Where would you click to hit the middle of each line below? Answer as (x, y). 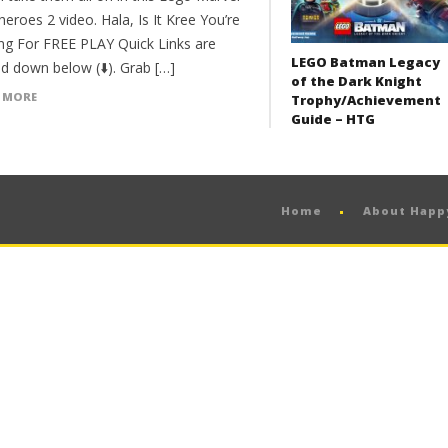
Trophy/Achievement (365, 99)
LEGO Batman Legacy (365, 61)
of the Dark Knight (356, 80)
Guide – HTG (332, 118)
